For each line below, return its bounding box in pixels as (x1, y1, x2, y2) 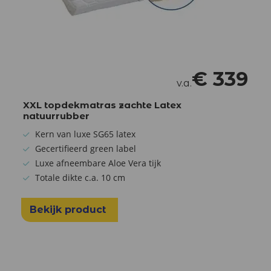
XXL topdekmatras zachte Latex (23, 99, 181, 111)
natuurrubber (23, 109, 90, 122)
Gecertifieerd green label (35, 142, 136, 154)
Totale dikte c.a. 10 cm (35, 171, 125, 183)
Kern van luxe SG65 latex (35, 128, 135, 140)
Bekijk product (30, 203, 109, 215)
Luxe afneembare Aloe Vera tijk (35, 157, 161, 169)
